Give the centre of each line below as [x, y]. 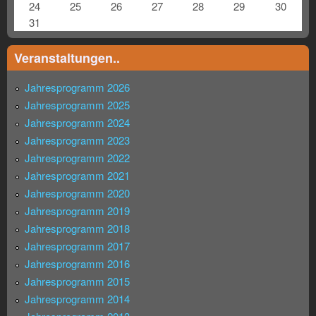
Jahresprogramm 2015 [77, 281]
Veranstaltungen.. [67, 57]
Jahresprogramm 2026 [77, 87]
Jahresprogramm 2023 [77, 140]
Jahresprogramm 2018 [77, 228]
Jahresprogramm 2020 [77, 193]
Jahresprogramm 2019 [77, 210]
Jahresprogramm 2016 [77, 263]
